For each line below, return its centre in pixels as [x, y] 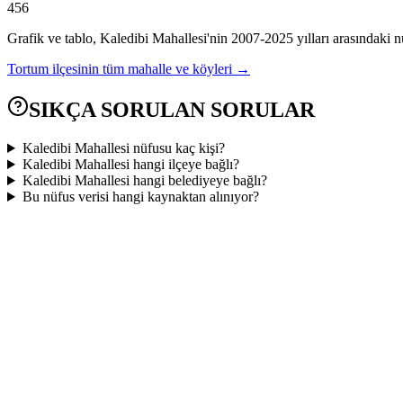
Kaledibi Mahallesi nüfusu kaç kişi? [123, 148]
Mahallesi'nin [188, 39]
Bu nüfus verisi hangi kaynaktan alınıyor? [140, 197]
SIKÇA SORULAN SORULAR [172, 110]
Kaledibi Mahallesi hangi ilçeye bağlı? [130, 165]
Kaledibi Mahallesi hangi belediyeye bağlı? [144, 181]
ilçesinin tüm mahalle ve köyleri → [151, 69]
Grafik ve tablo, [54, 39]
